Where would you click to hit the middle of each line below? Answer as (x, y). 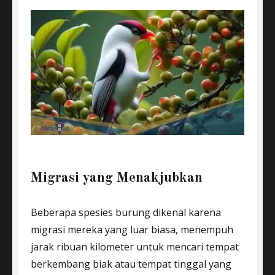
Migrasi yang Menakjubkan (117, 178)
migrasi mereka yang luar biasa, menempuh (132, 230)
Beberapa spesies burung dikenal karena (126, 212)
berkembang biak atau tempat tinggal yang (131, 264)
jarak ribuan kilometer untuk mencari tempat (135, 247)
